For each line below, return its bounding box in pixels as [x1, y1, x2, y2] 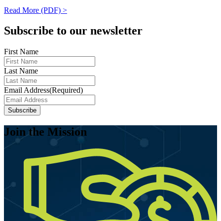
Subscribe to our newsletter [4, 24, 143, 37]
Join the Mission [4, 125, 87, 139]
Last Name [4, 67, 38, 75]
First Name [4, 47, 38, 56]
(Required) [49, 86, 83, 95]
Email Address [4, 86, 49, 95]
